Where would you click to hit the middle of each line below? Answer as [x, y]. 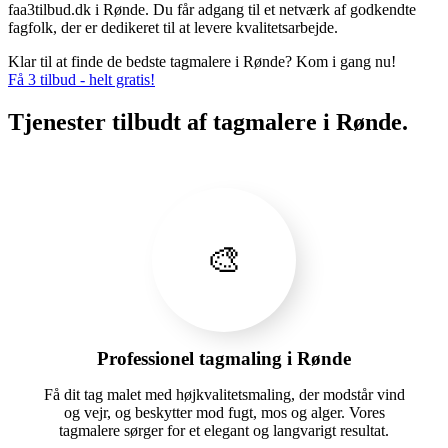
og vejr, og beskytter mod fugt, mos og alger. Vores [224, 412]
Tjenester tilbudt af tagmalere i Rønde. [208, 122]
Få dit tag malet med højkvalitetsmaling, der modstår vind [224, 394]
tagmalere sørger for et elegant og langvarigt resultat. [224, 430]
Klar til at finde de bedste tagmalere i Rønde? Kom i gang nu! [202, 62]
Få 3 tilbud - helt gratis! [81, 80]
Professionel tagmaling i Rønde [224, 358]
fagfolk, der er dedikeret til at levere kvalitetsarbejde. [173, 28]
